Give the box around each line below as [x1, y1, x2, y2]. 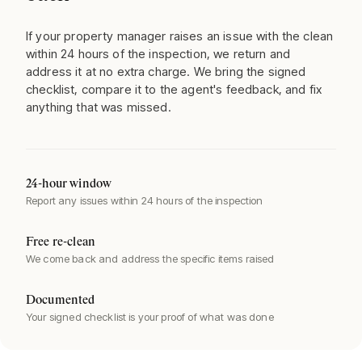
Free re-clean [26, 236, 95, 248]
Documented [26, 294, 95, 306]
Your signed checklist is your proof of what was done [26, 310, 274, 323]
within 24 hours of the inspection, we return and [26, 46, 291, 61]
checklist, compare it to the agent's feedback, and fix [26, 82, 322, 97]
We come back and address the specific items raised [26, 252, 275, 265]
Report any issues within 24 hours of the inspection [26, 194, 263, 207]
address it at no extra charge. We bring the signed [26, 64, 306, 79]
